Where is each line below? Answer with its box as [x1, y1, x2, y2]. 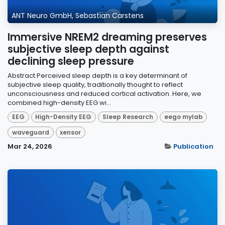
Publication [173, 141, 213, 151]
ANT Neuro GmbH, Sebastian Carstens [12, 10, 144, 21]
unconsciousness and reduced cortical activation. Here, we [8, 88, 201, 98]
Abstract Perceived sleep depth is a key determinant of [8, 70, 187, 80]
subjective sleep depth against [8, 42, 169, 56]
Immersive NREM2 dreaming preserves [8, 30, 207, 44]
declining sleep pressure [8, 54, 134, 68]
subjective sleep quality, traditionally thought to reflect [8, 79, 183, 89]
